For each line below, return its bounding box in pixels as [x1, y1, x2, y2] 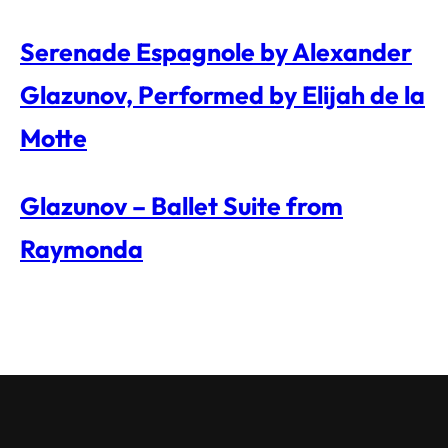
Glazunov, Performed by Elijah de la [20, 78, 425, 110]
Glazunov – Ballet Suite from [20, 189, 343, 221]
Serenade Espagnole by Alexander [20, 35, 412, 67]
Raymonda [20, 232, 143, 264]
